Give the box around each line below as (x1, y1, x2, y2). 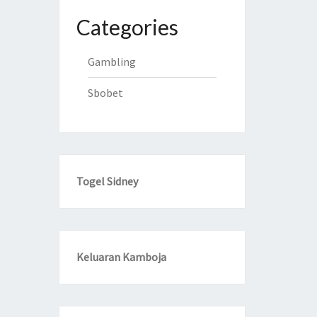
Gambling (87, 54, 136, 69)
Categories (76, 14, 178, 40)
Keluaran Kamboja (76, 250, 166, 264)
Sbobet (87, 86, 123, 100)
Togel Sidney (76, 174, 138, 188)
